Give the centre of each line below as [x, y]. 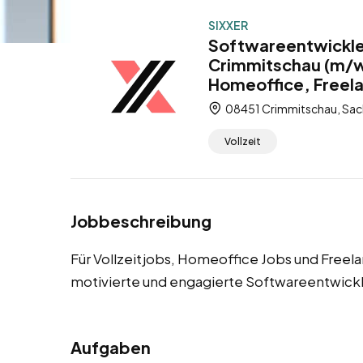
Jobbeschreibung [141, 221]
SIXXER [228, 25]
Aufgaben [111, 348]
